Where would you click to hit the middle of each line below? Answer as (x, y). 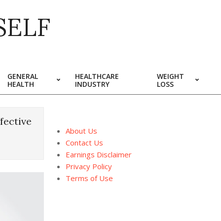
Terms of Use (89, 178)
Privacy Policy (89, 166)
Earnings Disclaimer (98, 154)
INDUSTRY (92, 84)
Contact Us (84, 143)
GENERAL (23, 76)
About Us (81, 131)
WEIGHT (170, 76)
